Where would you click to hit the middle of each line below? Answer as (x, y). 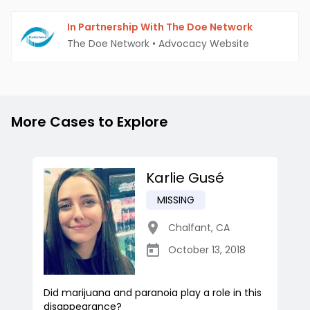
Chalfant (190, 228)
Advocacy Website (204, 44)
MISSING (176, 200)
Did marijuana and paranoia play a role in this (153, 293)
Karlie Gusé (185, 178)
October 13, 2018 (207, 250)
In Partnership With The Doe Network (160, 27)
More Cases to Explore (90, 122)
